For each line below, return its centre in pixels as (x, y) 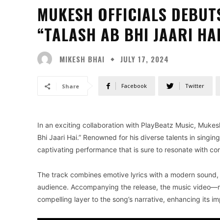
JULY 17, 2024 (145, 59)
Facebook (134, 86)
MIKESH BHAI (82, 59)
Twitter (195, 86)
